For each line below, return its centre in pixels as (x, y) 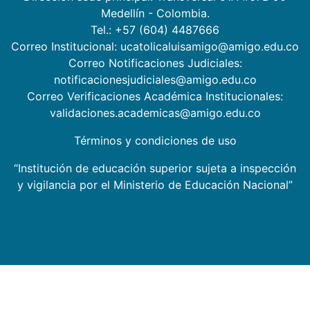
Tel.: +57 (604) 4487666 (155, 29)
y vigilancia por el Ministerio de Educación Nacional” (155, 184)
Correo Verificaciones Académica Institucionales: (155, 96)
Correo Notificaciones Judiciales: (155, 63)
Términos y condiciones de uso (155, 140)
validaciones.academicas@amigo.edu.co (155, 112)
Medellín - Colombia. (155, 13)
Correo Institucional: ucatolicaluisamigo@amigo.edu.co (155, 46)
